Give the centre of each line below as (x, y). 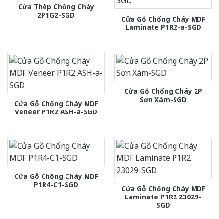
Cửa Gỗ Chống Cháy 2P (163, 91)
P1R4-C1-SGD (56, 184)
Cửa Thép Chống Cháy (56, 6)
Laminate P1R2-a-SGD (163, 27)
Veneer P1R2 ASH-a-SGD (56, 112)
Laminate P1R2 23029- (163, 197)
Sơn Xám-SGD (163, 100)
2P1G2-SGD (56, 15)
